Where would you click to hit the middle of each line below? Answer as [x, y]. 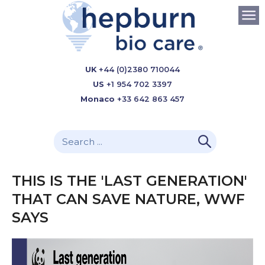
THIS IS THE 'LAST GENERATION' [130, 181]
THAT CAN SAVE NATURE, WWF [128, 199]
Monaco [98, 99]
